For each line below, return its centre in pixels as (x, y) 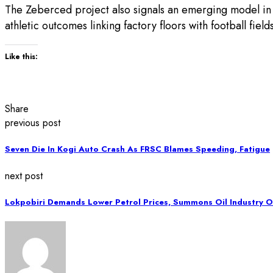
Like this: (21, 57)
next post (24, 175)
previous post (33, 123)
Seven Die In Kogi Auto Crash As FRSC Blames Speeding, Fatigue (137, 149)
